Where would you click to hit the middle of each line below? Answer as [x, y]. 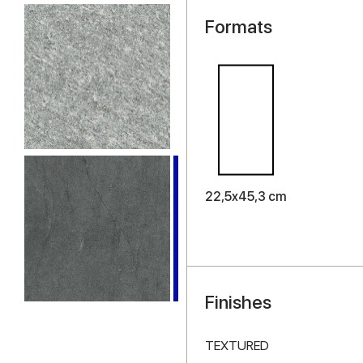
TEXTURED [237, 345]
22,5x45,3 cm [246, 196]
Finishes [238, 302]
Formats [238, 26]
